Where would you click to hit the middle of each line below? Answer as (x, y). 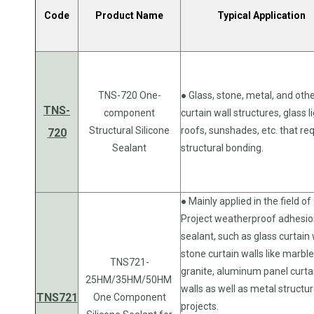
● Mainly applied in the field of (246, 201)
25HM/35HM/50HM (129, 279)
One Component (129, 297)
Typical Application (261, 15)
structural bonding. (222, 148)
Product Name (129, 15)
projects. (200, 306)
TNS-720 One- (129, 95)
